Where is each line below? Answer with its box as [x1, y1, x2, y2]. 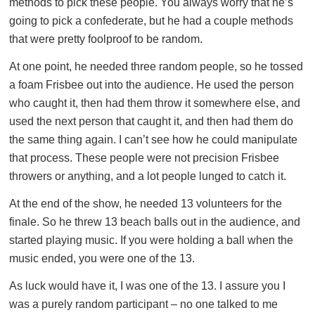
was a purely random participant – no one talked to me [9, 298, 278, 310]
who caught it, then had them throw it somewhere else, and [9, 97, 300, 109]
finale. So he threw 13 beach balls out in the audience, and [9, 216, 300, 228]
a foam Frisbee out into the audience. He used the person [9, 79, 294, 91]
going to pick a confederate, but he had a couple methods [9, 15, 293, 27]
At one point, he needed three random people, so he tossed [9, 60, 303, 72]
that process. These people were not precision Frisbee [9, 152, 279, 164]
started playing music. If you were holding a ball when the [9, 234, 293, 246]
